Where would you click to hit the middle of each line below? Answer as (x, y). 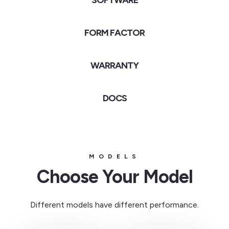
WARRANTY (114, 65)
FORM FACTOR (114, 33)
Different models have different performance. (114, 205)
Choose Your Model (114, 177)
